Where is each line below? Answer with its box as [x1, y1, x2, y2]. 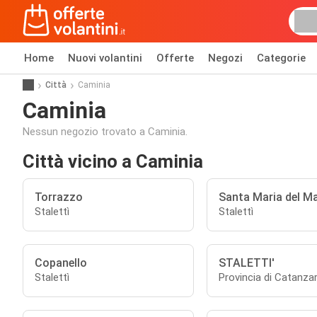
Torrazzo [35, 190, 83, 204]
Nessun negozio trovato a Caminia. [23, 125, 188, 138]
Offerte [156, 52, 194, 64]
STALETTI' [218, 256, 275, 270]
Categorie [257, 52, 306, 64]
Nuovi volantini [68, 52, 142, 64]
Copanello [35, 256, 87, 270]
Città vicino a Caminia [23, 151, 203, 172]
